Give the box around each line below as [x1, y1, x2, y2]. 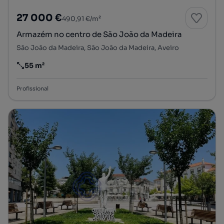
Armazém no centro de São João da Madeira [16, 29, 182, 39]
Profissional [16, 85, 48, 92]
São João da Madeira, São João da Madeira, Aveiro [16, 43, 179, 52]
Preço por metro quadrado [16, 65, 110, 74]
